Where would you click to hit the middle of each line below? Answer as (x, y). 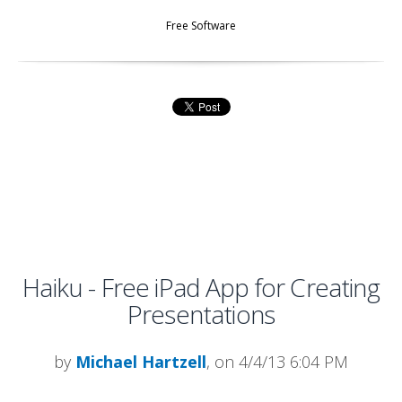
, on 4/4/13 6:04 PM (277, 361)
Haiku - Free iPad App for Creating (201, 287)
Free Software (201, 25)
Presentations (201, 314)
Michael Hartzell (141, 361)
